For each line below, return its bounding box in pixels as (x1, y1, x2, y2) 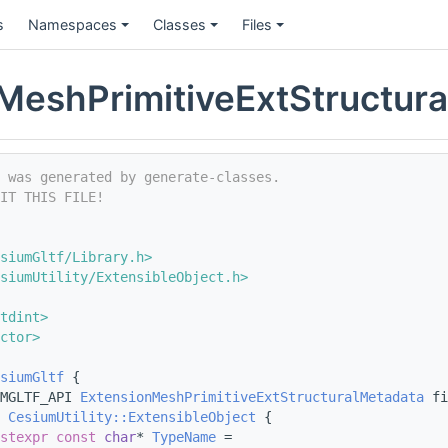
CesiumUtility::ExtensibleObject (8, 409, 256, 426)
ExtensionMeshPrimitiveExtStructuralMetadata (80, 389, 424, 406)
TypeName (152, 429, 216, 446)
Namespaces (28, 15, 117, 33)
